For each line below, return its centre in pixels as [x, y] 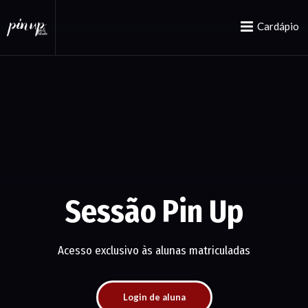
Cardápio [278, 26]
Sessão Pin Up [154, 212]
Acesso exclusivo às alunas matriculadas [154, 251]
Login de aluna [154, 297]
